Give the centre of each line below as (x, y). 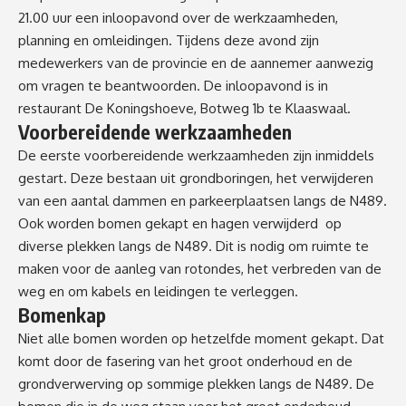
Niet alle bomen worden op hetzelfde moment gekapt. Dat (201, 339)
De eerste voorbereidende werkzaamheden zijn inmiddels (196, 156)
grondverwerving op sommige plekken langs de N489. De (196, 384)
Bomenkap (62, 315)
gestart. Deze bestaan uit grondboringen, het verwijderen (196, 179)
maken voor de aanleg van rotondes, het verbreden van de (200, 269)
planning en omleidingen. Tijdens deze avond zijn (169, 41)
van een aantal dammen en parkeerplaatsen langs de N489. (203, 201)
